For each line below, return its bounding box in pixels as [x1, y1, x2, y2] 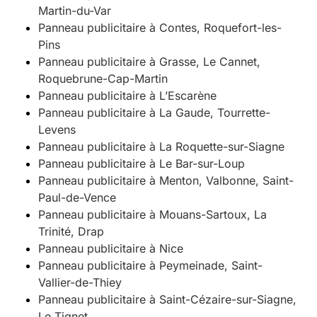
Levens [38, 122, 76, 137]
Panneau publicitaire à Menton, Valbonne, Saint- [38, 173, 294, 188]
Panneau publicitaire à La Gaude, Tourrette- [38, 105, 270, 120]
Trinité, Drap [38, 224, 104, 239]
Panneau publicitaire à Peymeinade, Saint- [38, 258, 263, 273]
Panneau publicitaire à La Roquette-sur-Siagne [38, 139, 284, 154]
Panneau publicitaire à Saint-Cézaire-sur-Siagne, [38, 292, 296, 307]
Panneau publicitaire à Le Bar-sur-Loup [38, 156, 245, 171]
